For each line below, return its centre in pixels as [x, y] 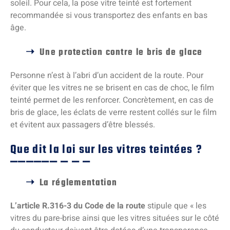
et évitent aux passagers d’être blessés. [84, 125]
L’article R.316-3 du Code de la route [78, 206]
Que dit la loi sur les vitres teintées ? [106, 150]
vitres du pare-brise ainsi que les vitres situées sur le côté [115, 218]
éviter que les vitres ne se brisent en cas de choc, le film [112, 88]
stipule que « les [176, 206]
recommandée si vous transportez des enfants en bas [109, 16]
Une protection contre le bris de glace [121, 53]
